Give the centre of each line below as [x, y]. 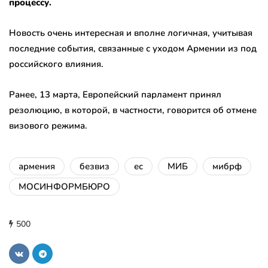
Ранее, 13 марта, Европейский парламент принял [115, 95]
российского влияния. [56, 64]
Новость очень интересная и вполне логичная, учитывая [131, 33]
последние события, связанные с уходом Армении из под [133, 49]
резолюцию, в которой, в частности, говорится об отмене [133, 110]
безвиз [95, 167]
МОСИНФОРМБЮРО [64, 187]
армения [37, 167]
